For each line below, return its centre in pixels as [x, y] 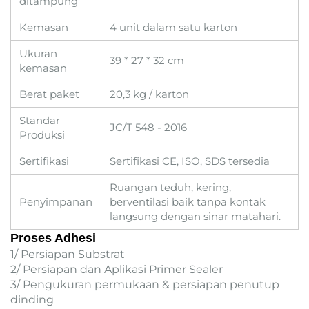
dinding [32, 300]
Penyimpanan [56, 202]
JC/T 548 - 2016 [148, 128]
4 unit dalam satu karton [173, 28]
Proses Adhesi [53, 238]
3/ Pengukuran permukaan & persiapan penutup [145, 285]
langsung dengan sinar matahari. [195, 217]
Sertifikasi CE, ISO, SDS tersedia [190, 161]
